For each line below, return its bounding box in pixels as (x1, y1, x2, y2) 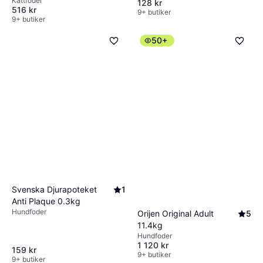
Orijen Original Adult (137, 208, 214, 218)
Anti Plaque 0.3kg (12, 195, 80, 206)
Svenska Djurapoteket (12, 184, 97, 194)
